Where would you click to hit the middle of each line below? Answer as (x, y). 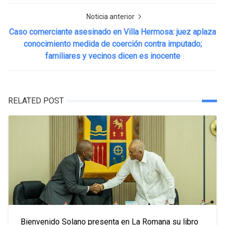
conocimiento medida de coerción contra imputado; (113, 44)
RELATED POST (36, 101)
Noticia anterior (111, 17)
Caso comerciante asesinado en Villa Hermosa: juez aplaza (113, 32)
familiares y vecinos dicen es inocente (113, 56)
